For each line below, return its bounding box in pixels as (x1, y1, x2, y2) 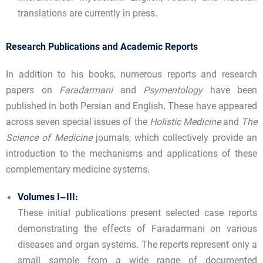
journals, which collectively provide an (92, 131, 258, 147)
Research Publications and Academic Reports (6, 41, 198, 56)
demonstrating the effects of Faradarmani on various (18, 222, 257, 238)
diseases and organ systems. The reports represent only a (18, 238, 257, 254)
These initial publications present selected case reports (18, 207, 257, 222)
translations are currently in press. (18, 7, 157, 22)
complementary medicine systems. (6, 163, 150, 178)
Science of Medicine (6, 131, 92, 147)
